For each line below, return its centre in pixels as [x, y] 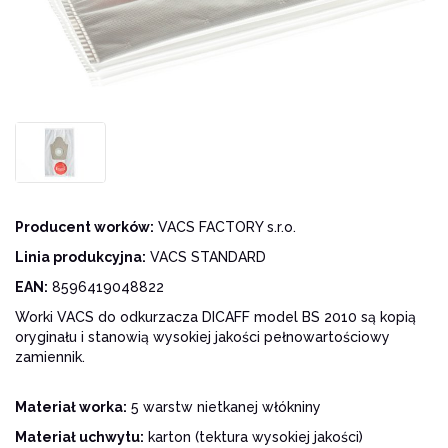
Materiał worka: [71, 406]
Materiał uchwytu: [79, 436]
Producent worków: [84, 226]
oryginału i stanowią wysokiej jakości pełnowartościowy [202, 336]
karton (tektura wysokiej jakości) [253, 436]
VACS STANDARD [206, 256]
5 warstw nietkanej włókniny [224, 406]
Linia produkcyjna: [80, 256]
